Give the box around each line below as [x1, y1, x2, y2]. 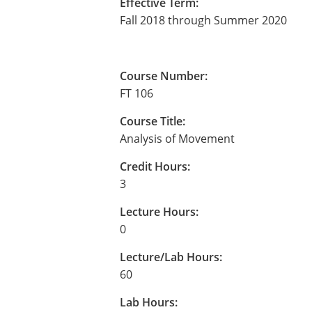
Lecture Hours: [120, 204, 198, 219]
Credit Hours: [120, 159, 190, 174]
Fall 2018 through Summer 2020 [120, 13, 287, 28]
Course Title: [120, 114, 185, 129]
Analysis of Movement [120, 131, 235, 146]
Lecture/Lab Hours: [120, 249, 222, 265]
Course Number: [120, 68, 208, 84]
